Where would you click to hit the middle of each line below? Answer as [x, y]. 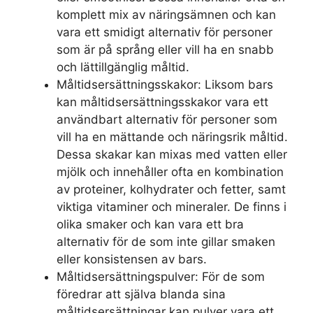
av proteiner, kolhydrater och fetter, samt [171, 190]
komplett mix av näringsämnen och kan [166, 15]
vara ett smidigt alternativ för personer [165, 32]
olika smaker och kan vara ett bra [150, 225]
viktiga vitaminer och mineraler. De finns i [172, 207]
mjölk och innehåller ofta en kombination [170, 172]
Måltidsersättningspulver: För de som [161, 277]
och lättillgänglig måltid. [123, 67]
